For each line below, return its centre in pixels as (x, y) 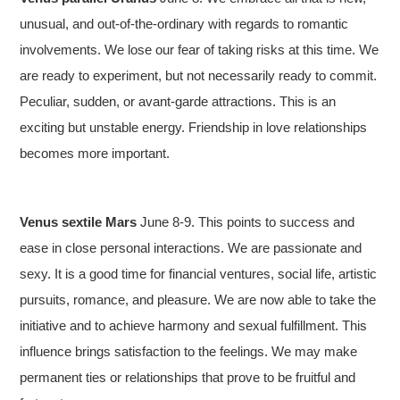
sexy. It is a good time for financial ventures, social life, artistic (199, 273)
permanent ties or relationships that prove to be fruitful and (188, 377)
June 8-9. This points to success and (246, 221)
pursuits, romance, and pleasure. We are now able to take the (198, 299)
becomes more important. (95, 153)
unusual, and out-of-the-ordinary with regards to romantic (184, 23)
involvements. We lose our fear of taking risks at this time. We (200, 49)
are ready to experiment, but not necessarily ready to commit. (199, 75)
